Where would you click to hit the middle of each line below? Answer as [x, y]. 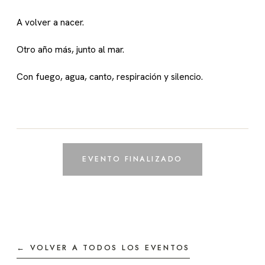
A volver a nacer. [50, 22]
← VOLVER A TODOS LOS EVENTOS [103, 248]
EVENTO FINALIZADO [132, 159]
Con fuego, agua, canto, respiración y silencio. [110, 77]
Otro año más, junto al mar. [70, 50]
